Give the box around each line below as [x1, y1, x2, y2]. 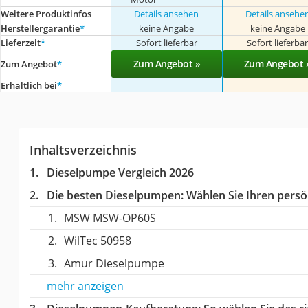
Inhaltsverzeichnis [29, 142, 137, 158]
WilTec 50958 [63, 233, 131, 248]
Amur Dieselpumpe [63, 256, 164, 271]
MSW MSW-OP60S [63, 210, 156, 225]
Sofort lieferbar [135, 36, 197, 49]
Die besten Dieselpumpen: [46, 188, 184, 203]
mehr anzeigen [46, 278, 124, 294]
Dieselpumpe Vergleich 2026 [46, 165, 194, 180]
